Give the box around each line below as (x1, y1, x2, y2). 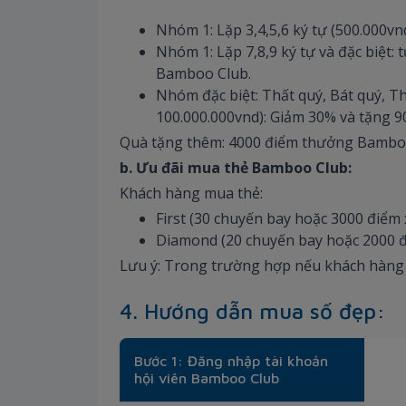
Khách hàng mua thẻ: (120, 182, 266, 203)
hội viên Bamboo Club (134, 369, 279, 386)
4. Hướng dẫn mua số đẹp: (120, 297, 385, 324)
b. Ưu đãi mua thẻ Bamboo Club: (120, 157, 355, 178)
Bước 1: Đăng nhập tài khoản (134, 352, 328, 369)
